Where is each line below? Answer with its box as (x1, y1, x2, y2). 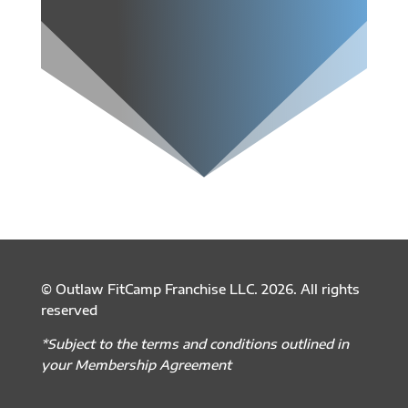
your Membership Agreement (40, 356, 231, 372)
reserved (40, 301, 97, 318)
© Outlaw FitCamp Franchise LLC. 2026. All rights (40, 280, 360, 297)
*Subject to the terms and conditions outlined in (40, 335, 349, 352)
